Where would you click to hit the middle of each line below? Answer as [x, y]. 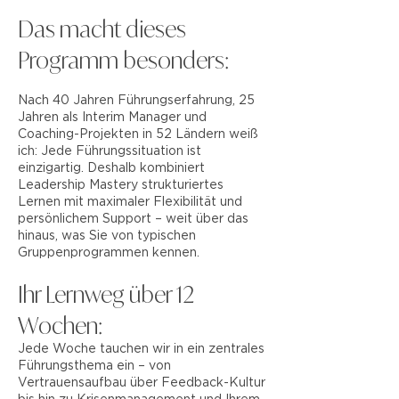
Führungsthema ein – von [94, 366]
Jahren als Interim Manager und [112, 118]
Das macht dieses [102, 29]
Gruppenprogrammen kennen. [109, 253]
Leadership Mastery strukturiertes [121, 185]
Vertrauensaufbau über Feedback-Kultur [142, 383]
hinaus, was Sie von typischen [107, 236]
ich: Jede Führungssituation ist [110, 151]
